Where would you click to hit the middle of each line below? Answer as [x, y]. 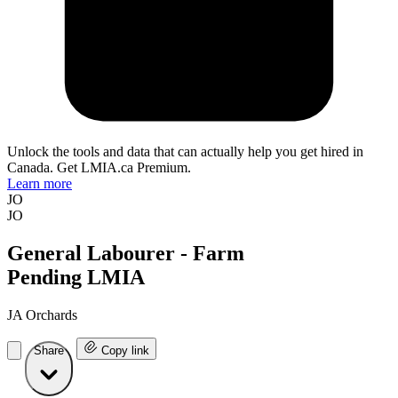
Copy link [125, 351]
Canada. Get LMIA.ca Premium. [99, 168]
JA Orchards [42, 315]
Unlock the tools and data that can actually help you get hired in [185, 152]
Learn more [40, 184]
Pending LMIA [76, 278]
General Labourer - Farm [126, 254]
